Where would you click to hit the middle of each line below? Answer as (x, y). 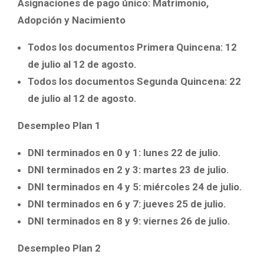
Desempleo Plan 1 (59, 126)
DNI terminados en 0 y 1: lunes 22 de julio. (124, 153)
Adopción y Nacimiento (72, 20)
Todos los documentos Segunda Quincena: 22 (134, 82)
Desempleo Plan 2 (59, 248)
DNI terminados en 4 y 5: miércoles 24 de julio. (135, 187)
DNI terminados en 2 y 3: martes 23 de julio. (128, 170)
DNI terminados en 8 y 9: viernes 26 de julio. (129, 221)
